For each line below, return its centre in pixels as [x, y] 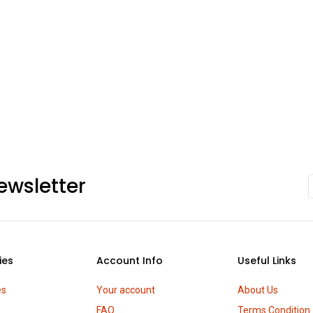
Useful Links [267, 261]
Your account [126, 290]
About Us [257, 290]
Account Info [130, 261]
